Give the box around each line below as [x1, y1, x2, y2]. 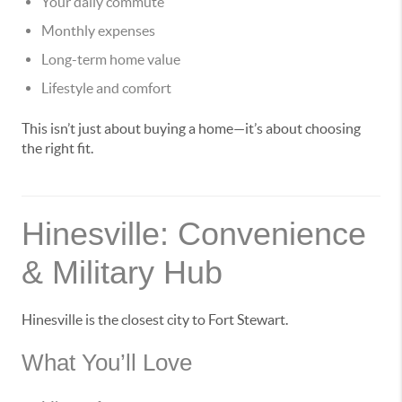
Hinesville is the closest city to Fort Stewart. [22, 311, 288, 328]
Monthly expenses [41, 22, 155, 39]
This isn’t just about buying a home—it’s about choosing [22, 120, 361, 137]
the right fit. [22, 140, 93, 157]
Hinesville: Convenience [22, 215, 366, 253]
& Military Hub [22, 254, 223, 292]
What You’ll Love [22, 349, 192, 377]
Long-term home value [41, 51, 180, 68]
